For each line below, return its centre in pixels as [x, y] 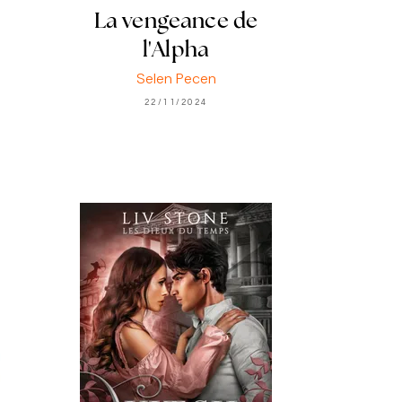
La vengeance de [176, 23]
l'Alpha [176, 52]
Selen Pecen [176, 78]
